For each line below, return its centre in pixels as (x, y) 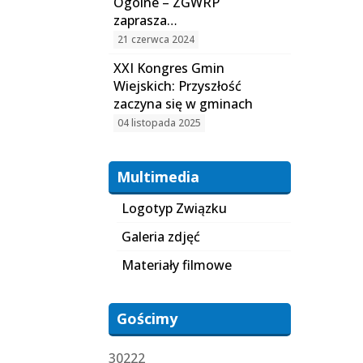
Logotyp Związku (175, 208)
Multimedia (158, 177)
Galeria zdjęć (161, 237)
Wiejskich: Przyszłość (178, 86)
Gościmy (147, 318)
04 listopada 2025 (160, 123)
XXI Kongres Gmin (169, 68)
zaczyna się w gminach (184, 104)
